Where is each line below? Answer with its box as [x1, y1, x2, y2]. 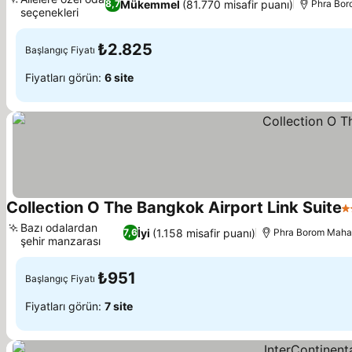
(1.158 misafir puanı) [152, 225, 255, 240]
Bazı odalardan [20, 221, 97, 234]
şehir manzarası [20, 234, 101, 247]
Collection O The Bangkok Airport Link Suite [6, 198, 342, 217]
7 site [104, 299, 133, 313]
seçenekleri [20, 5, 79, 19]
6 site [104, 70, 134, 84]
